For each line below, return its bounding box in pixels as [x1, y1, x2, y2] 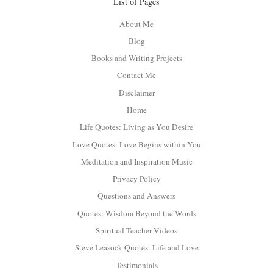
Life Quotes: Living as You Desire [80, 121, 193, 133]
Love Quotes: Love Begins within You [72, 138, 201, 150]
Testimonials [115, 259, 158, 271]
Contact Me [117, 69, 156, 81]
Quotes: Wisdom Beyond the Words [77, 207, 196, 219]
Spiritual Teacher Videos [96, 225, 177, 236]
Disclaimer [118, 87, 155, 98]
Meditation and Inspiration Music [80, 155, 193, 167]
